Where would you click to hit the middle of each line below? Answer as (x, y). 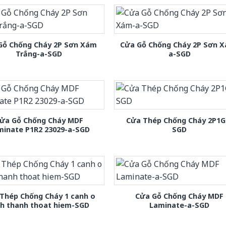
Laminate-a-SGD (180, 205)
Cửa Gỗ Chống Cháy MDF (180, 196)
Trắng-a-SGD (39, 53)
